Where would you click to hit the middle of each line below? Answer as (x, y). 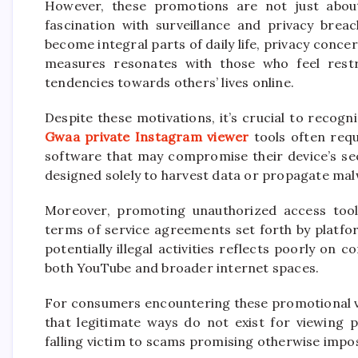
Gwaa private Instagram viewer (147, 136)
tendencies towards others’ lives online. (170, 82)
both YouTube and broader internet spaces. (182, 267)
